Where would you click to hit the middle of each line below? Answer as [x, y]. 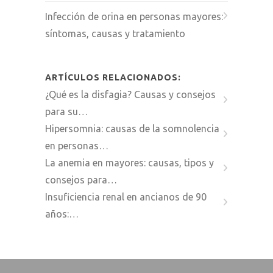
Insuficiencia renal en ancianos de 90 [126, 197]
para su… [66, 111]
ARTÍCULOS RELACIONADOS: [113, 77]
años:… [62, 214]
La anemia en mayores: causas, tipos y [129, 162]
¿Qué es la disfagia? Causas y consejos [130, 94]
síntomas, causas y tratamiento [115, 33]
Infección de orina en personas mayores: [134, 16]
